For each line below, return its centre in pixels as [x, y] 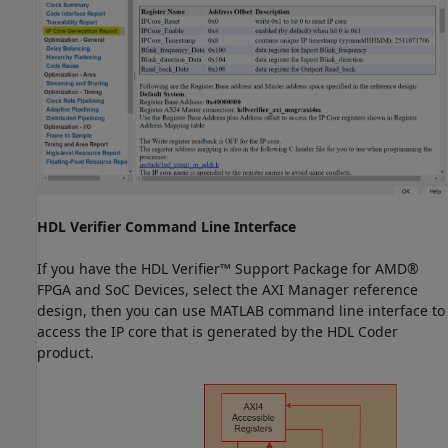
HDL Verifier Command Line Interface [166, 227]
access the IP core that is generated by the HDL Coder [217, 332]
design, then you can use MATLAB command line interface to [241, 311]
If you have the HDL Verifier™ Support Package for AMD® [228, 269]
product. [65, 353]
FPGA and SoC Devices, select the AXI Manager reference [227, 290]
